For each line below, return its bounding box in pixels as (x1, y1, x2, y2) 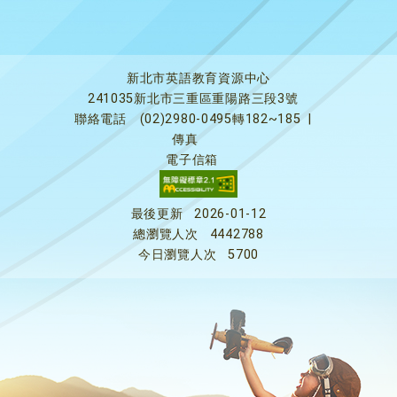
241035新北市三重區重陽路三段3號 (87, 91, 299, 106)
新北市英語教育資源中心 (127, 71, 270, 86)
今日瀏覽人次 (138, 247, 217, 262)
